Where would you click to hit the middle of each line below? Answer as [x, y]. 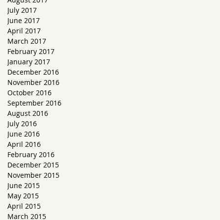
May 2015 [23, 196]
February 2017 [31, 51]
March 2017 [27, 41]
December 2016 [33, 72]
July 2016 [22, 124]
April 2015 [24, 206]
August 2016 [28, 113]
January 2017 [29, 62]
